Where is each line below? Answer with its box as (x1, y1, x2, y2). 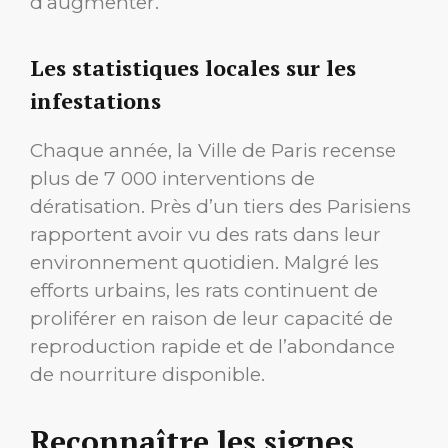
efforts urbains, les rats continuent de (30, 278, 378, 302)
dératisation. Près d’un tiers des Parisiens (30, 194, 411, 218)
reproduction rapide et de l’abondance (30, 334, 395, 358)
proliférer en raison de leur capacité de (30, 306, 393, 330)
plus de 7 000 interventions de (30, 166, 315, 190)
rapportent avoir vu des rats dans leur (30, 222, 381, 246)
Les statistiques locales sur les (30, 52, 356, 82)
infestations (30, 85, 161, 115)
